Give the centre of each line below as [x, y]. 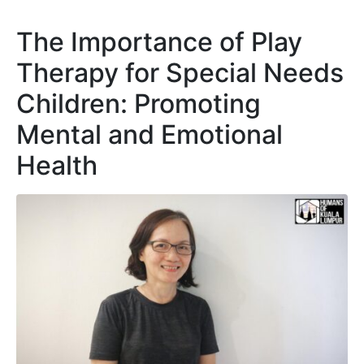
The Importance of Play [159, 41]
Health [57, 165]
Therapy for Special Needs [180, 72]
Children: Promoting [139, 103]
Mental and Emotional [149, 134]
